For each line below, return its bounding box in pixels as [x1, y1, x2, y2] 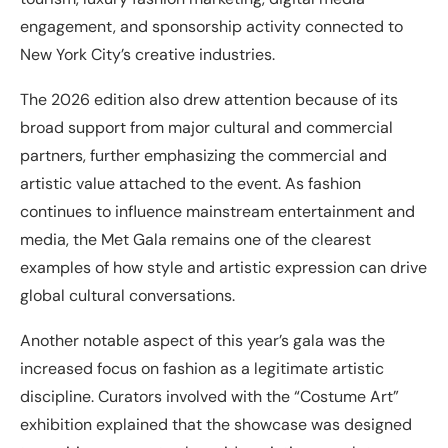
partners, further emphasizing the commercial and [20, 145, 387, 167]
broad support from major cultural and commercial [20, 117, 393, 139]
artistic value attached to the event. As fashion [20, 173, 361, 195]
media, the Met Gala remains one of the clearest [20, 229, 371, 251]
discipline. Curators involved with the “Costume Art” [20, 386, 399, 408]
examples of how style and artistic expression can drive [20, 257, 427, 279]
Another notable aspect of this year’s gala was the [20, 330, 385, 352]
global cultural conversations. [20, 285, 235, 307]
